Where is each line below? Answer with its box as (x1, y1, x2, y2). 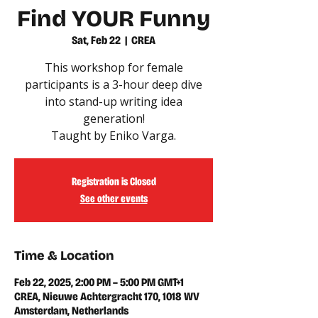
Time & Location (14, 248, 114, 263)
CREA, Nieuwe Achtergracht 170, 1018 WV (14, 290, 199, 303)
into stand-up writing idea (45, 94, 182, 109)
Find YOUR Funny (17, 5, 210, 33)
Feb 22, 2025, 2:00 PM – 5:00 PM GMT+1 (14, 275, 184, 289)
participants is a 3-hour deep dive (25, 77, 202, 92)
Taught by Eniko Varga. (51, 128, 176, 143)
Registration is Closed (71, 175, 156, 188)
